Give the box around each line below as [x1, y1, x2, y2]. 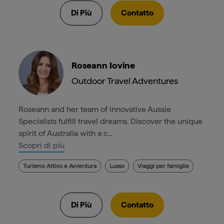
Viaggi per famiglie [137, 162, 189, 170]
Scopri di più [18, 140, 64, 150]
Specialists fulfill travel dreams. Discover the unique [18, 116, 202, 126]
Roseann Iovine [71, 60, 135, 71]
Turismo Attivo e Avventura [23, 162, 96, 170]
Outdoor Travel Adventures [71, 75, 178, 86]
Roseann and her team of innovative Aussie [18, 104, 171, 114]
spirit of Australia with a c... [18, 128, 112, 138]
